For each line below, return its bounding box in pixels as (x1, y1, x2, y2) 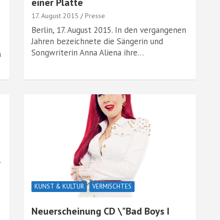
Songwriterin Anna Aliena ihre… (31, 47, 144, 58)
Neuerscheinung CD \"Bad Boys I (31, 205, 169, 218)
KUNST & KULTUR (34, 182, 84, 191)
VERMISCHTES (92, 182, 132, 191)
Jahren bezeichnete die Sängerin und (31, 36, 163, 47)
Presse (85, 11, 105, 20)
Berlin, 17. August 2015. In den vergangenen (31, 25, 186, 35)
